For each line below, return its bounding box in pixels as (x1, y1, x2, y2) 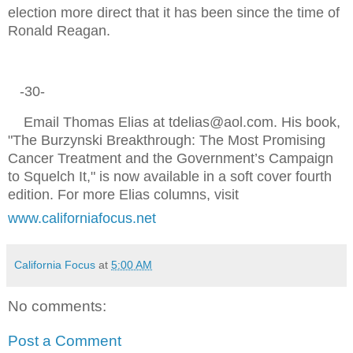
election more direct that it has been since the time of (8, 4, 340, 20)
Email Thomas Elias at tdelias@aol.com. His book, (8, 114, 340, 131)
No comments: (8, 298, 106, 315)
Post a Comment (8, 332, 121, 349)
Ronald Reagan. (8, 22, 110, 39)
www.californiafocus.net (8, 210, 156, 227)
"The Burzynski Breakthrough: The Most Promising (8, 132, 325, 149)
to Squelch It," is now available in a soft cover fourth (8, 169, 332, 185)
